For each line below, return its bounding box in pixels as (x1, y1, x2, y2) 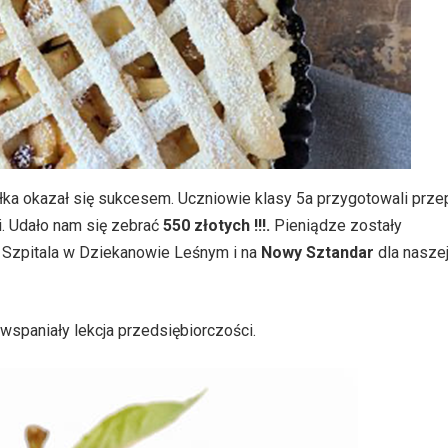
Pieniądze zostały (270, 216, 402, 235)
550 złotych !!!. (163, 216, 270, 235)
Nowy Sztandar (261, 243, 374, 262)
